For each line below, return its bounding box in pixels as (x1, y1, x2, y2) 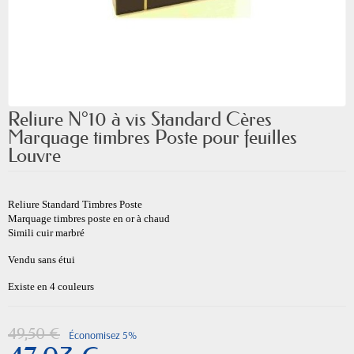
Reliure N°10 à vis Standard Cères (8, 107, 272, 130)
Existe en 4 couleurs (8, 281, 94, 292)
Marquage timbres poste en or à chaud (8, 213, 170, 224)
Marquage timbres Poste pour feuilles (8, 126, 297, 149)
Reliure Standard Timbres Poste (8, 198, 142, 210)
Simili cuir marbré (8, 227, 85, 239)
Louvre (8, 144, 61, 167)
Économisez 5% (69, 328, 137, 342)
